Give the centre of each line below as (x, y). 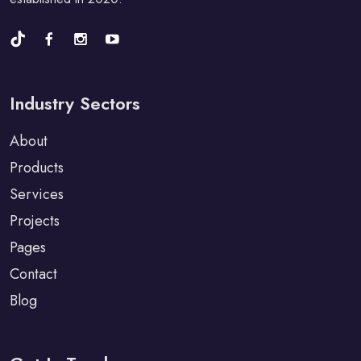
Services (37, 194)
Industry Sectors (75, 103)
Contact (33, 274)
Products (37, 168)
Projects (35, 221)
